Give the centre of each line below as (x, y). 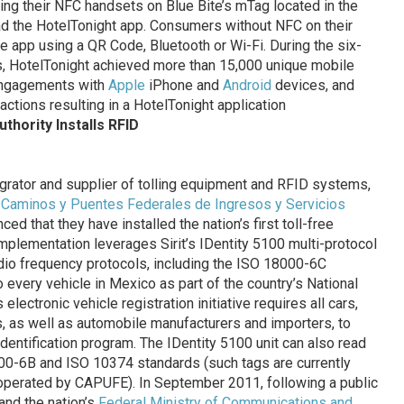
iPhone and (184, 86)
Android (247, 86)
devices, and (312, 86)
